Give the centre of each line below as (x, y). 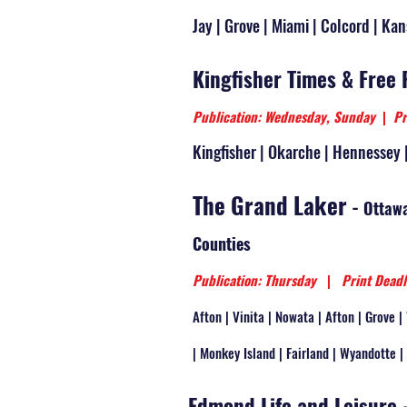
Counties (222, 243)
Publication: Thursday (260, 280)
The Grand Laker (270, 205)
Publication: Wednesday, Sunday (288, 116)
